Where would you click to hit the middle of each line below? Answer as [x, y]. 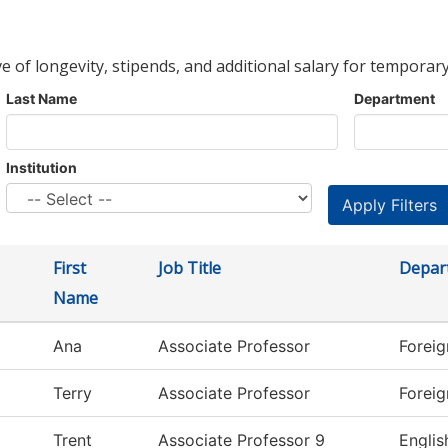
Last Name [41, 99]
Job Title [189, 268]
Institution [41, 168]
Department [394, 99]
